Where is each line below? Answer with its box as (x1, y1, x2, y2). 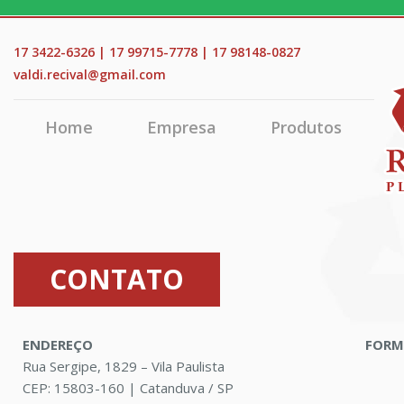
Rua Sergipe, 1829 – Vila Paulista (23, 357, 225, 375)
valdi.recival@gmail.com (14, 66, 166, 83)
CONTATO (50, 261, 184, 298)
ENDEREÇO (23, 335, 93, 353)
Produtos (271, 116, 342, 138)
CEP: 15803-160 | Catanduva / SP (23, 379, 234, 397)
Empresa (147, 116, 216, 138)
